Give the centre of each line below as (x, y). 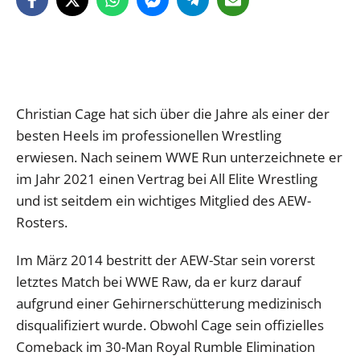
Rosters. (42, 222)
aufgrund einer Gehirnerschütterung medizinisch (169, 303)
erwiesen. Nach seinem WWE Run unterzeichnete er (179, 157)
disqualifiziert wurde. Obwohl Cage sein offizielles (170, 325)
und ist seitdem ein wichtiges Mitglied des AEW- (164, 200)
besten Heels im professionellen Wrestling (149, 135)
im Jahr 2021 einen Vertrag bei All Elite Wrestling (167, 178)
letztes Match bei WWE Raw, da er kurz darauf (159, 281)
